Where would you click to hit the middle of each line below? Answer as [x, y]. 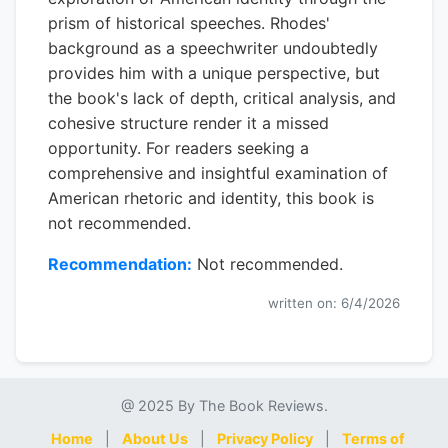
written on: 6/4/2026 [334, 303]
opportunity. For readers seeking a [178, 148]
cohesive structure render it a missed [188, 123]
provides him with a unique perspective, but [214, 73]
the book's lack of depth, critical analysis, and [222, 98]
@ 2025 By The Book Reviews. [224, 405]
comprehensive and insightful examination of [218, 173]
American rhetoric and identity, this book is [211, 198]
